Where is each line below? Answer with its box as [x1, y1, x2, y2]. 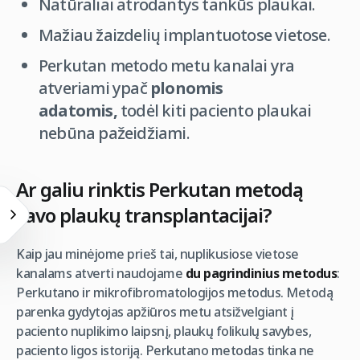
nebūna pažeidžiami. [39, 122, 193, 144]
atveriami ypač [39, 77, 150, 99]
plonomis [150, 77, 223, 99]
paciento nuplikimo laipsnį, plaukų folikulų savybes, [16, 322, 311, 340]
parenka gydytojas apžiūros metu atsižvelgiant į [16, 303, 294, 321]
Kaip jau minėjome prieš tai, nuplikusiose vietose [16, 245, 299, 263]
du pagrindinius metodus [185, 264, 337, 282]
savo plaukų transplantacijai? [16, 202, 272, 228]
